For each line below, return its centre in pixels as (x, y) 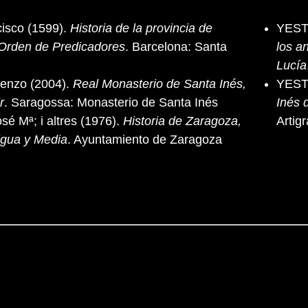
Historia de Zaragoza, (182, 121)
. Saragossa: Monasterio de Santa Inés (111, 102)
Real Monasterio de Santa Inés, (159, 84)
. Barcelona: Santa (176, 47)
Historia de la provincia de (141, 28)
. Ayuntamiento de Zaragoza (145, 140)
